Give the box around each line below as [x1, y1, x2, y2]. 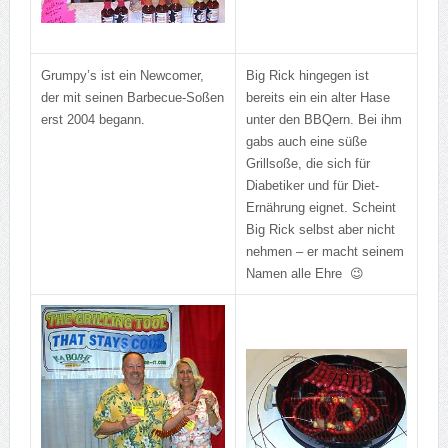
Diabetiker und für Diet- [245, 178, 379, 194]
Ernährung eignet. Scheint [245, 200, 396, 216]
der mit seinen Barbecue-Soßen [40, 90, 224, 106]
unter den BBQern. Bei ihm [245, 112, 402, 128]
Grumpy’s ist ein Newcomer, [40, 68, 204, 84]
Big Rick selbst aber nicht [245, 222, 395, 238]
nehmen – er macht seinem [245, 244, 404, 260]
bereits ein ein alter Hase [245, 90, 390, 106]
